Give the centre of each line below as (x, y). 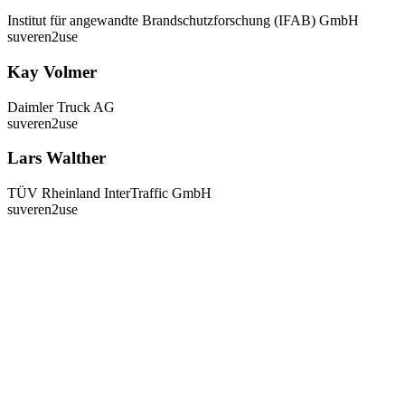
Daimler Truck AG (61, 107)
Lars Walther (57, 158)
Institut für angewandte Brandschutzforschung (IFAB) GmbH (183, 21)
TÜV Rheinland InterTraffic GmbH (109, 193)
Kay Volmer (52, 72)
